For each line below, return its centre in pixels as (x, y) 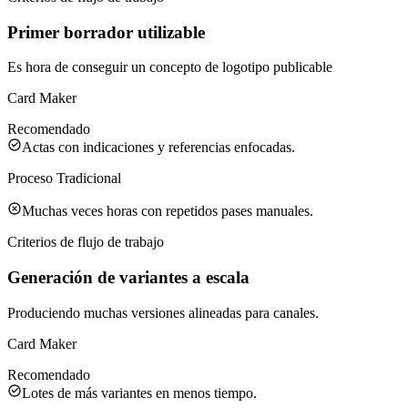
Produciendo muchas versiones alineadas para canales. (163, 312)
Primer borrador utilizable (106, 32)
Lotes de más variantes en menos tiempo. (139, 393)
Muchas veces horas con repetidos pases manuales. (168, 211)
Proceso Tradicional (64, 178)
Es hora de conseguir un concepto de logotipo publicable (170, 67)
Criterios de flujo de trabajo (86, 242)
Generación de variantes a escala (128, 278)
